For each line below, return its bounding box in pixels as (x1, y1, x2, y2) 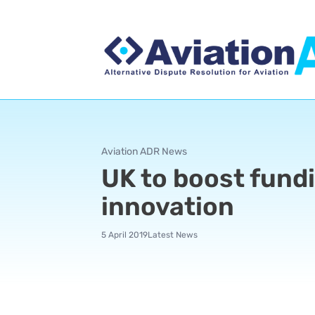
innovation (101, 191, 234, 221)
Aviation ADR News (101, 145, 187, 157)
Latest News (148, 229, 198, 240)
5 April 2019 (101, 229, 148, 240)
